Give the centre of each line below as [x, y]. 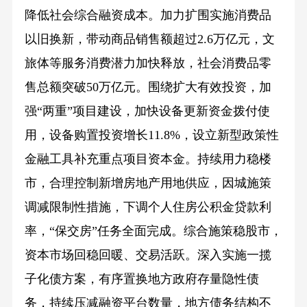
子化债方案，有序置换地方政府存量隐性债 [142, 279]
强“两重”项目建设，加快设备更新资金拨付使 [147, 111]
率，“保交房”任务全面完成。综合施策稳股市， [153, 231]
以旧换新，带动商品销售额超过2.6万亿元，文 [149, 39]
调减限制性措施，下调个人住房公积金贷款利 [148, 207]
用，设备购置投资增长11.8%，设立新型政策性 [151, 135]
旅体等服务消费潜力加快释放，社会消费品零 [148, 63]
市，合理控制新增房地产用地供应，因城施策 [148, 183]
